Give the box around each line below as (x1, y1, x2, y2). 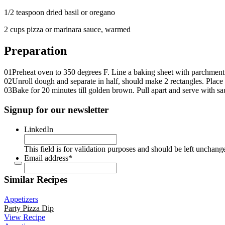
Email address (24, 153, 68, 162)
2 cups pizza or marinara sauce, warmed (4, 25, 131, 34)
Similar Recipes (4, 174, 67, 185)
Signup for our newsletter (4, 104, 108, 115)
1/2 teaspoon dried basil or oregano (4, 8, 115, 17)
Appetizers (4, 195, 38, 204)
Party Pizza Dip (4, 204, 54, 213)
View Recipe (4, 213, 45, 222)
